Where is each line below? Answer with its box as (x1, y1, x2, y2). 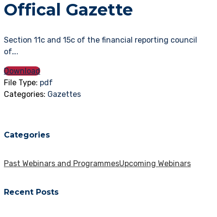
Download (4, 66, 40, 76)
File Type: (4, 78, 40, 88)
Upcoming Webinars (119, 158, 191, 168)
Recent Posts (4, 187, 59, 197)
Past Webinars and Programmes (4, 158, 119, 168)
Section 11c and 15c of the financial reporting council (4, 35, 197, 45)
